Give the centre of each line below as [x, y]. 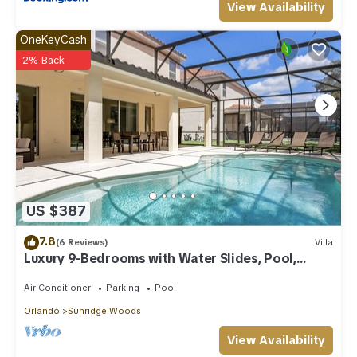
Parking [123, 287]
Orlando [42, 310]
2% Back [43, 61]
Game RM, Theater [81, 273]
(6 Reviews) [82, 243]
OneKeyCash [53, 40]
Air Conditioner [57, 287]
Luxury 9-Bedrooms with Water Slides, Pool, [160, 258]
